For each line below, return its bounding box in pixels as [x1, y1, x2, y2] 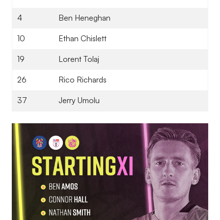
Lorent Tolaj [58, 54, 99, 64]
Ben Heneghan [58, 13, 110, 23]
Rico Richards [58, 75, 107, 84]
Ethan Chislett [58, 33, 107, 43]
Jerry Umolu [58, 95, 100, 105]
